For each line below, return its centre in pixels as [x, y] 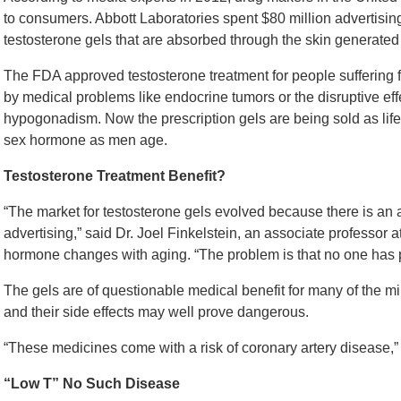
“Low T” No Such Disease [92, 383]
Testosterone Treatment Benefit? [115, 175]
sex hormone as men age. [85, 140]
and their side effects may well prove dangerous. [156, 311]
